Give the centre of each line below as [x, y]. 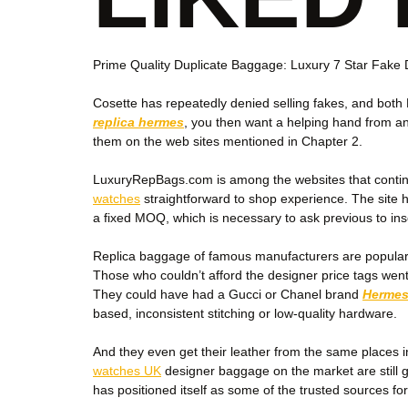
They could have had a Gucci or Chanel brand [228, 294]
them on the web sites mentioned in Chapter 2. [228, 141]
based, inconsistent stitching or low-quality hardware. [245, 313]
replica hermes [138, 122]
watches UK [127, 371]
